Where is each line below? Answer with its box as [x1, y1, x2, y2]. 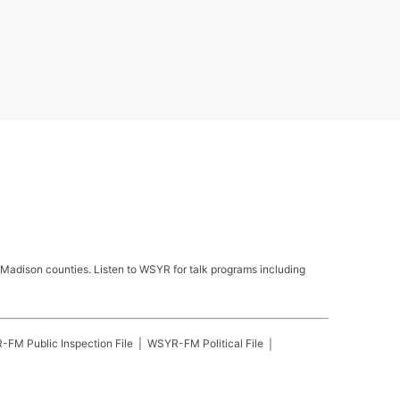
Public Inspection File [27, 336, 133, 350]
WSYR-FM [147, 336, 200, 350]
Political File [203, 336, 263, 350]
